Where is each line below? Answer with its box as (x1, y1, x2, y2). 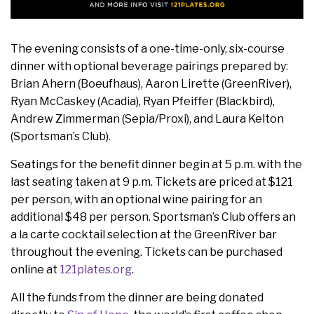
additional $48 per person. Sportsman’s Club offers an (11, 210, 296, 224)
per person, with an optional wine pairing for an (11, 193, 262, 207)
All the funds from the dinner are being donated (11, 291, 264, 305)
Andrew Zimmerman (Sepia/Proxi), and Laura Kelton (11, 112, 284, 126)
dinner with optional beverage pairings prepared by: (11, 60, 288, 74)
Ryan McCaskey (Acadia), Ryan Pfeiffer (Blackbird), (11, 95, 275, 109)
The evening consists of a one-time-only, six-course (11, 42, 285, 56)
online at (11, 263, 60, 277)
